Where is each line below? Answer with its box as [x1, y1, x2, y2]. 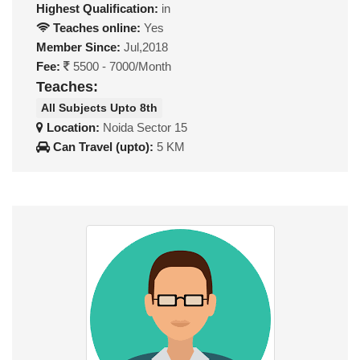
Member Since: [36, 39, 121, 54]
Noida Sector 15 [103, 121, 187, 135]
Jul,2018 [121, 39, 168, 54]
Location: [43, 121, 103, 135]
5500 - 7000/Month [70, 59, 171, 73]
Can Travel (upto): [50, 140, 157, 154]
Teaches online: [50, 20, 141, 35]
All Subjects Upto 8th [41, 101, 157, 115]
